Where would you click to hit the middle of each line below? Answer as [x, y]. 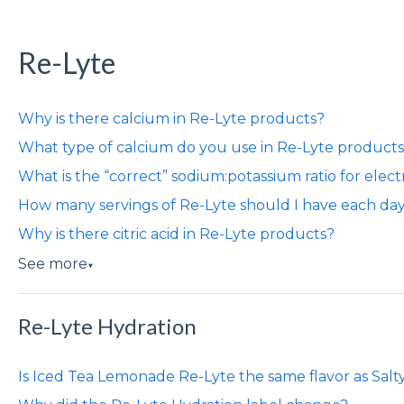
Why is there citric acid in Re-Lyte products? [176, 234]
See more [52, 264]
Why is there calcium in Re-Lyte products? [171, 119]
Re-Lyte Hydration [107, 326]
